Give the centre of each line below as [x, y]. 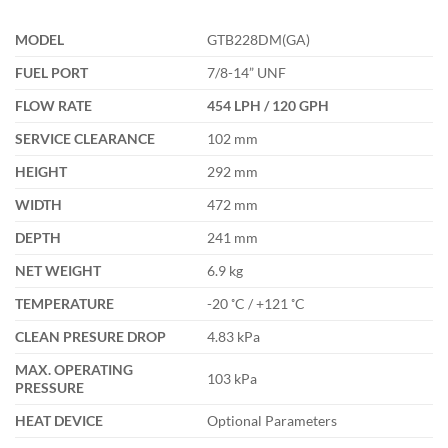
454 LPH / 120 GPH [268, 106]
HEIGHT [41, 172]
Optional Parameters [272, 421]
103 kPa [232, 379]
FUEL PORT [51, 73]
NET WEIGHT [58, 271]
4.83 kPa [234, 337]
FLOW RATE [53, 106]
